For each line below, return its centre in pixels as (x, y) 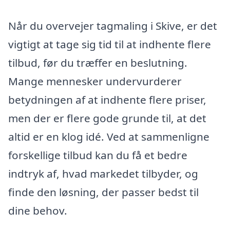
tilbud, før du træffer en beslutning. (98, 63)
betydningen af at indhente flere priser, (107, 100)
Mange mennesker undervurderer (95, 81)
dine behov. (38, 211)
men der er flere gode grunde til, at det (107, 118)
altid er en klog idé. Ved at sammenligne (109, 137)
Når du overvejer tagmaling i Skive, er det (113, 26)
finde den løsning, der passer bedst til (103, 192)
